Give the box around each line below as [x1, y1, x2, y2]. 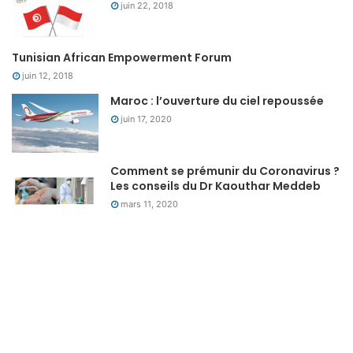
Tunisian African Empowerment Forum [12, 50, 232, 66]
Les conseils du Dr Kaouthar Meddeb [110, 178, 321, 195]
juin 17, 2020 [121, 113, 172, 125]
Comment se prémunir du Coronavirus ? [110, 163, 340, 180]
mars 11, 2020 [121, 199, 178, 210]
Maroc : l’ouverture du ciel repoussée [110, 93, 324, 110]
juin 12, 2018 [22, 70, 73, 82]
